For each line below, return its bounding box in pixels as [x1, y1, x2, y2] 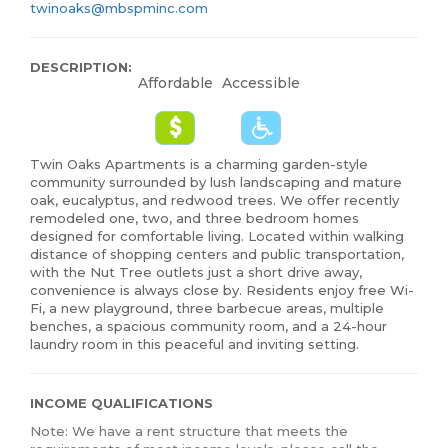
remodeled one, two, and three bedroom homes [29, 210, 359, 227]
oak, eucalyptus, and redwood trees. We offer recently [29, 192, 399, 209]
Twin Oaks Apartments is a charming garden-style [29, 156, 368, 173]
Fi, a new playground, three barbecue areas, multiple [29, 300, 384, 317]
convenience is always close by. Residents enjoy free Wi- [29, 282, 414, 299]
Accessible [221, 74, 300, 93]
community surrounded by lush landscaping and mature [29, 174, 402, 191]
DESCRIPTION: [29, 59, 132, 76]
